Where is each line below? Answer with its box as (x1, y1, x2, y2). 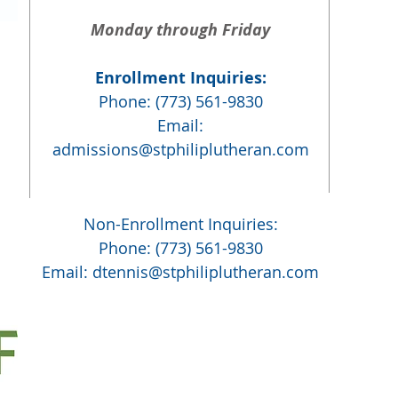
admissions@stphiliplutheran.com (52, 139, 309, 160)
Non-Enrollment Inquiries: (83, 213, 278, 235)
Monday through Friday (91, 19, 270, 41)
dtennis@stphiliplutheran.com (92, 261, 319, 283)
